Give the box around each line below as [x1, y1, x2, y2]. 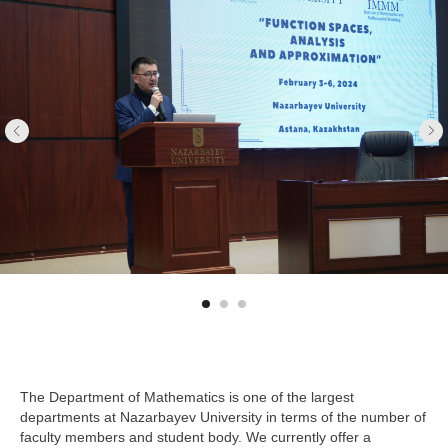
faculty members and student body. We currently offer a [20, 428, 371, 445]
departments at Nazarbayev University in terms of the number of [20, 408, 426, 425]
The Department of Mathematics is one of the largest [20, 388, 354, 405]
